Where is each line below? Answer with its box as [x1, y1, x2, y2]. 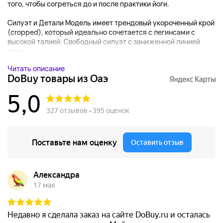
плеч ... [7, 46, 30, 56]
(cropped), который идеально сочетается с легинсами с [7, 27, 195, 37]
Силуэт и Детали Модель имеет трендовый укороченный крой [7, 18, 215, 28]
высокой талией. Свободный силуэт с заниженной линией [7, 37, 200, 47]
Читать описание [7, 64, 65, 74]
